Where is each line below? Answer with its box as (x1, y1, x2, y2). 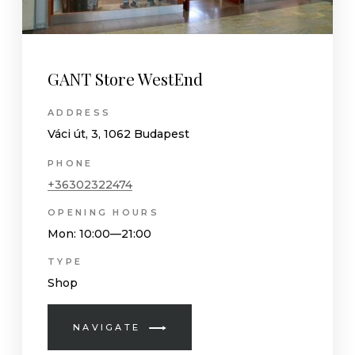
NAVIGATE (72, 321, 141, 333)
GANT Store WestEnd (48, 68, 203, 90)
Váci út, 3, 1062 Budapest (48, 126, 190, 141)
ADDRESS (48, 106, 112, 118)
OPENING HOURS (48, 206, 159, 218)
